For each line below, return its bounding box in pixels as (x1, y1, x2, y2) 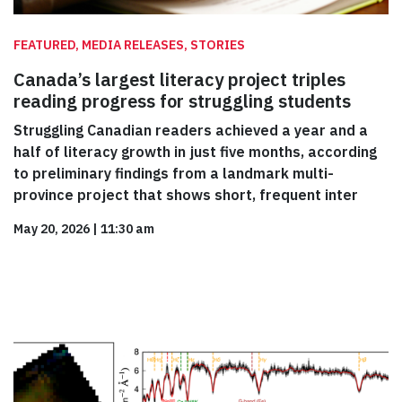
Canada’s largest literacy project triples (13, 67, 345, 92)
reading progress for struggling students (13, 89, 351, 114)
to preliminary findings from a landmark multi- (13, 164, 334, 183)
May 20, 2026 (13, 221, 90, 238)
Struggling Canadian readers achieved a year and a (13, 121, 368, 140)
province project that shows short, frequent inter (13, 186, 358, 205)
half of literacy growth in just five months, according (13, 143, 377, 162)
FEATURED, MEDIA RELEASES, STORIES (13, 37, 245, 54)
